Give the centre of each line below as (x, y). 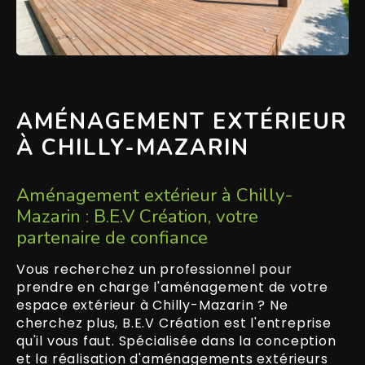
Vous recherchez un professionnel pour (154, 269)
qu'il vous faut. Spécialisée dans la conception (176, 341)
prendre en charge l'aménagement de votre (172, 287)
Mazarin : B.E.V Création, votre (137, 216)
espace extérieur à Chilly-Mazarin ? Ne (152, 305)
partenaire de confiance (112, 237)
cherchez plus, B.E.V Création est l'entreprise (174, 323)
